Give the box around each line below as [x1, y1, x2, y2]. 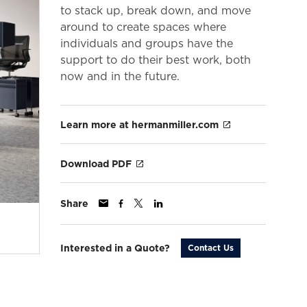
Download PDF [60, 156, 132, 171]
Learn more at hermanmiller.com [60, 118, 219, 132]
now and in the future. [60, 69, 180, 84]
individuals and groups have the [60, 36, 233, 51]
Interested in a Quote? [60, 241, 170, 255]
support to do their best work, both [60, 52, 251, 67]
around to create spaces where [60, 19, 226, 34]
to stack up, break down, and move [60, 3, 251, 18]
